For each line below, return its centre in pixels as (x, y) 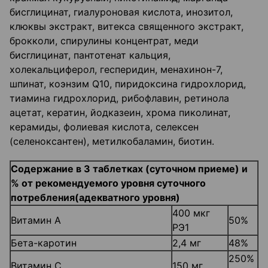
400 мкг (191, 213)
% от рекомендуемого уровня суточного (108, 183)
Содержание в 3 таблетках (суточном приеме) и (129, 169)
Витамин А (36, 220)
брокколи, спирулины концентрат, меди (104, 41)
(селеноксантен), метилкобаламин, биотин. (112, 141)
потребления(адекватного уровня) (95, 198)
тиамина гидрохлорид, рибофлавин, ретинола (119, 98)
